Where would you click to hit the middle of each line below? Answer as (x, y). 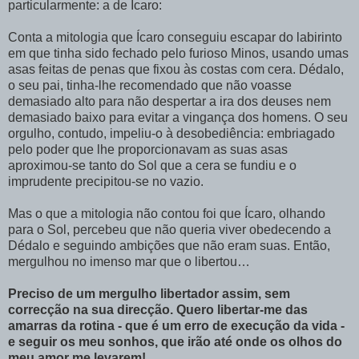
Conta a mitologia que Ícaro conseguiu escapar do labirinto (175, 37)
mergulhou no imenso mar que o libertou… (129, 261)
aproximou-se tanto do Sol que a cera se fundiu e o (152, 165)
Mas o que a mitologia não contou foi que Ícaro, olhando (167, 213)
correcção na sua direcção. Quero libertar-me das (158, 309)
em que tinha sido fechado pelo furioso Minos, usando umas (178, 53)
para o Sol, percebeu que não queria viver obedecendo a (169, 229)
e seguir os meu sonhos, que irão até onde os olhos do (175, 341)
